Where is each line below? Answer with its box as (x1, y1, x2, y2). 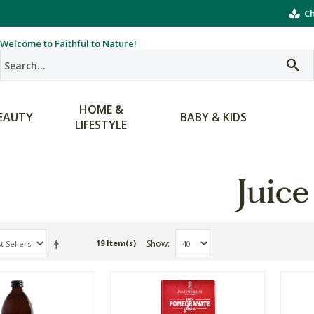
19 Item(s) (96, 238, 136, 248)
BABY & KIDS (179, 109, 247, 125)
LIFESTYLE (75, 117, 127, 132)
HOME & (78, 102, 123, 117)
